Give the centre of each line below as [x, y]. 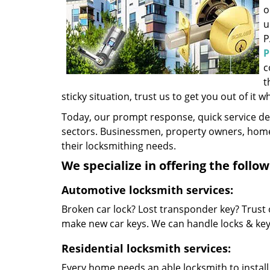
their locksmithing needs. [119, 146]
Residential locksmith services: [146, 248]
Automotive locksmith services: [147, 190]
